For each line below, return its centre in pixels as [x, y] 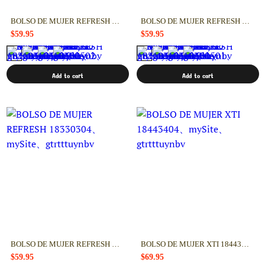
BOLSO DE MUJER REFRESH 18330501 [246, 22]
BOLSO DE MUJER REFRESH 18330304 [115, 244]
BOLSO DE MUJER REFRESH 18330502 [115, 22]
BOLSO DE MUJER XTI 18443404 [245, 244]
